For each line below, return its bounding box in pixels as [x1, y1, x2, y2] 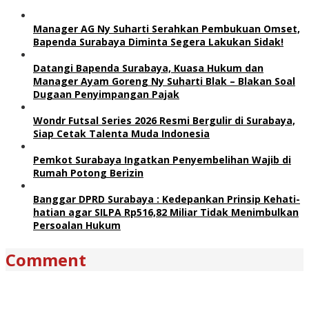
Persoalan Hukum [33, 218, 121, 232]
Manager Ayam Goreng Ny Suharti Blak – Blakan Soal [33, 74, 295, 88]
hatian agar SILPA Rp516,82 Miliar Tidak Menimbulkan [33, 205, 299, 219]
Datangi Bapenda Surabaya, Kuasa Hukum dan [33, 61, 263, 74]
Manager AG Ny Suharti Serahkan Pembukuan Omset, [33, 21, 300, 35]
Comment [6, 248, 86, 271]
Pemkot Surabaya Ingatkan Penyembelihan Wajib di [33, 152, 291, 166]
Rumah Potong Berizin [33, 166, 143, 179]
